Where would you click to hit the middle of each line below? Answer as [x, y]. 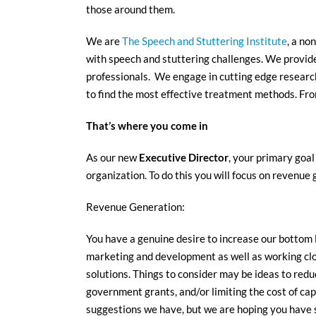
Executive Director [184, 157]
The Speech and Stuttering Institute [205, 41]
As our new [113, 157]
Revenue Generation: [135, 207]
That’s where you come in [147, 126]
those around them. [130, 9]
